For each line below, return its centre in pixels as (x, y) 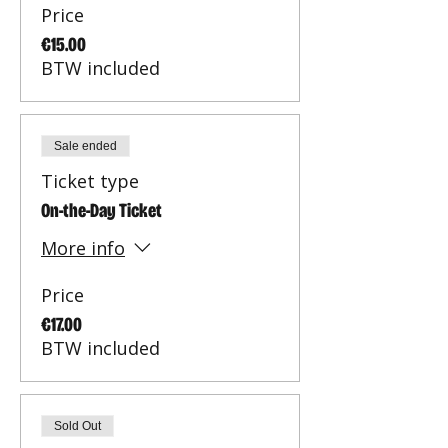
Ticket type (90, 181)
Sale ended (85, 146)
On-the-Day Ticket (101, 210)
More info (83, 248)
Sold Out (77, 426)
